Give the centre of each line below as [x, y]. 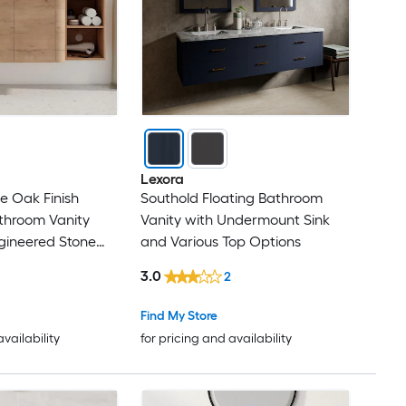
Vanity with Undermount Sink [235, 220]
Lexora [162, 179]
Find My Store [179, 315]
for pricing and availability [216, 338]
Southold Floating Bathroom [231, 198]
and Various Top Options [220, 242]
